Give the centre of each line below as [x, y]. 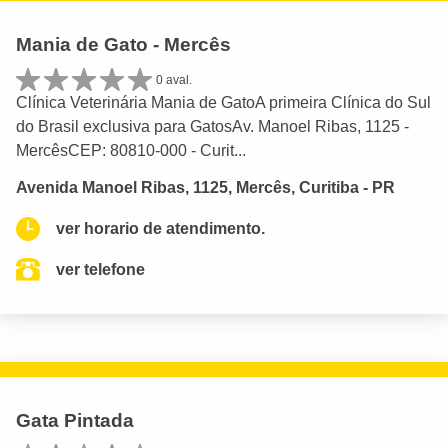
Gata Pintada [75, 421]
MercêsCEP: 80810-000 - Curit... [131, 151]
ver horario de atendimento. [160, 229]
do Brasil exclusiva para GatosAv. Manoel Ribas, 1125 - [212, 127]
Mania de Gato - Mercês [123, 44]
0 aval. [174, 79]
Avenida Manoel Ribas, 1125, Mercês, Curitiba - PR [205, 188]
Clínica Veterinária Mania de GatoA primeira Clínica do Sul [223, 103]
